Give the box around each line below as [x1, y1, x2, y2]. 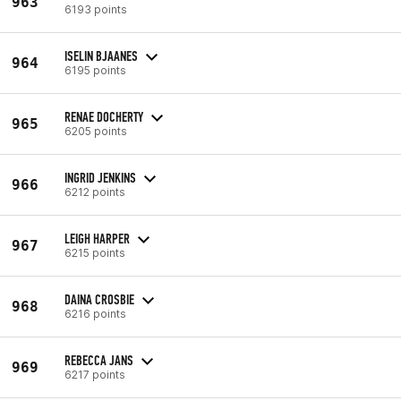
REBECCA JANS [64, 351, 133, 369]
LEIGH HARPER [64, 229, 130, 247]
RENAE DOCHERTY [64, 107, 143, 125]
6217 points [64, 367, 125, 381]
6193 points [64, 2, 127, 16]
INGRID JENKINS [64, 168, 136, 186]
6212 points [64, 184, 125, 199]
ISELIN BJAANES [64, 47, 138, 64]
